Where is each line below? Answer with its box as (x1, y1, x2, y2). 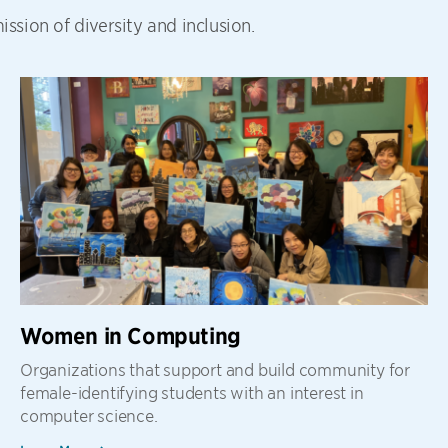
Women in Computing (20, 322, 241, 351)
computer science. (20, 405, 158, 426)
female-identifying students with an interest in (20, 382, 364, 403)
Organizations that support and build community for (20, 359, 410, 380)
